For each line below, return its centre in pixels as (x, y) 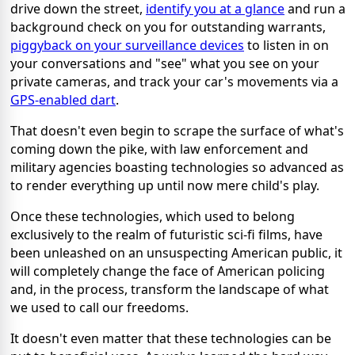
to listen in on (286, 46)
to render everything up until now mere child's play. (165, 186)
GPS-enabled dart (63, 100)
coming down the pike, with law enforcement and (159, 149)
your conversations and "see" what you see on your (165, 64)
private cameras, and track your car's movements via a (174, 82)
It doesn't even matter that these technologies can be (171, 339)
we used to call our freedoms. (99, 308)
